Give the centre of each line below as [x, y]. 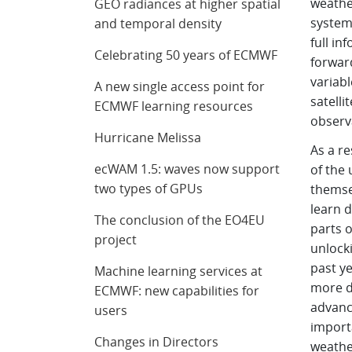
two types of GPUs [149, 189]
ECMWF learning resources [174, 106]
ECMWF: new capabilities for [177, 291]
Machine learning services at [179, 271]
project [116, 240]
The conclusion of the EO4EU [180, 220]
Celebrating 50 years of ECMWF [186, 55]
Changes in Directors [157, 342]
